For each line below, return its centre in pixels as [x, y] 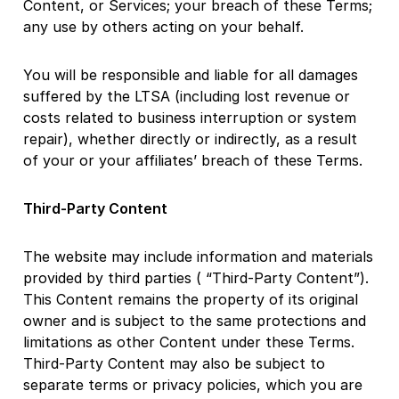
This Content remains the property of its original [191, 299]
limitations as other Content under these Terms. [191, 342]
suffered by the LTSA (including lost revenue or [187, 96]
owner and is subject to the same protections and [195, 320]
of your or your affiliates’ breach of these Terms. [193, 160]
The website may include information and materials [198, 256]
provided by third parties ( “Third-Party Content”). [196, 277]
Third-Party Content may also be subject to [174, 363]
